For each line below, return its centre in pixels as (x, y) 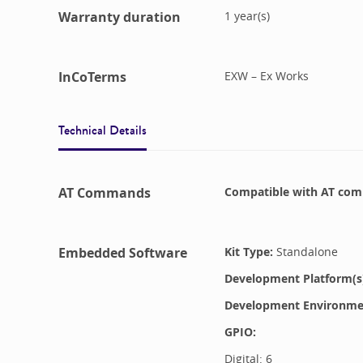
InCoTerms (92, 77)
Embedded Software (123, 253)
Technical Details (102, 130)
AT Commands (105, 192)
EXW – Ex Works (266, 76)
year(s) (252, 16)
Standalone (307, 252)
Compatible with (271, 192)
